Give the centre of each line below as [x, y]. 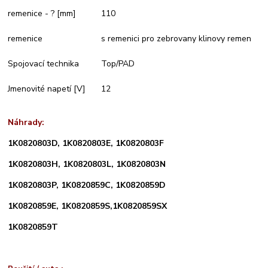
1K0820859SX [140, 206]
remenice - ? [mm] [42, 13]
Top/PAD [119, 63]
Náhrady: [26, 122]
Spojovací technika [44, 63]
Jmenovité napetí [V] [47, 89]
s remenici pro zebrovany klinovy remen [178, 38]
